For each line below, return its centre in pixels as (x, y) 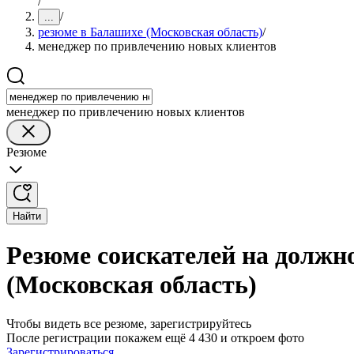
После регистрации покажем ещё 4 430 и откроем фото (155, 337)
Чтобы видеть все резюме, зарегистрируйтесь (129, 323)
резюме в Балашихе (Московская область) (150, 32)
